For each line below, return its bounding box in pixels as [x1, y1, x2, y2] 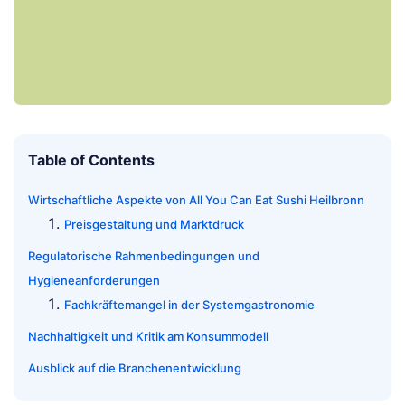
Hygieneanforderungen [28, 273, 160, 288]
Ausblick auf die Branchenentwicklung [28, 361, 241, 376]
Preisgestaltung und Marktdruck [64, 217, 244, 232]
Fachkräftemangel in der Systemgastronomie [64, 297, 315, 313]
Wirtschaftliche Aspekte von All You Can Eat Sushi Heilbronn [28, 193, 364, 208]
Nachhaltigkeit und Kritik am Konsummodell [28, 329, 268, 344]
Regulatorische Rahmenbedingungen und [28, 249, 259, 264]
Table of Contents [28, 151, 155, 170]
